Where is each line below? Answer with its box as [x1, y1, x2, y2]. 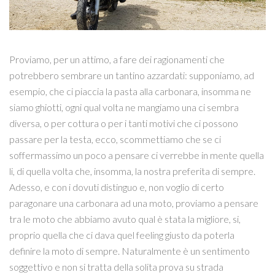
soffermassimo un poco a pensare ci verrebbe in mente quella [9, 149, 264, 161]
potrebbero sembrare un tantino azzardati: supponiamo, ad [9, 69, 254, 81]
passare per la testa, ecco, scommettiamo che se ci [9, 133, 221, 145]
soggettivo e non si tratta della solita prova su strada [9, 260, 223, 273]
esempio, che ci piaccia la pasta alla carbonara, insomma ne [9, 85, 251, 97]
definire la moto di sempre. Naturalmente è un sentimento [9, 244, 250, 257]
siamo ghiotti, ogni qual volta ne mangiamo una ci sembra [9, 101, 239, 113]
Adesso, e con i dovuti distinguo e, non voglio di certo [9, 180, 224, 193]
